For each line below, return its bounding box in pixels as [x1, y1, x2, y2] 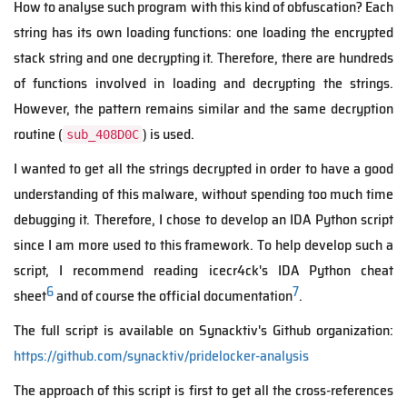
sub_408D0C [66, 127, 139, 143]
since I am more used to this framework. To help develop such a [14, 233, 393, 257]
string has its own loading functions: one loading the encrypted [14, 21, 393, 45]
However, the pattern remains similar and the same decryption [14, 97, 393, 121]
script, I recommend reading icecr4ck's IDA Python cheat [14, 259, 393, 283]
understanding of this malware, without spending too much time [14, 183, 393, 206]
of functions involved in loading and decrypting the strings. [14, 72, 393, 95]
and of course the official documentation [54, 284, 293, 308]
